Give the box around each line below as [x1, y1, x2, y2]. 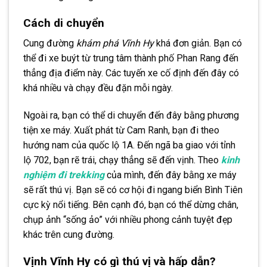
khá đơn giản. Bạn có [154, 38, 242, 49]
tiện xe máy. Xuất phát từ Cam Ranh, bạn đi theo [23, 125, 219, 136]
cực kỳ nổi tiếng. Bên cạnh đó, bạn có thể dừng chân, [23, 199, 238, 211]
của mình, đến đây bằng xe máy [104, 169, 237, 181]
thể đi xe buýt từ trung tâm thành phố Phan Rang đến [23, 52, 238, 64]
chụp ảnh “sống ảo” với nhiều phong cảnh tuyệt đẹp [23, 214, 232, 226]
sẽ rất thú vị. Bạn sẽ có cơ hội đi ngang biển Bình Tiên [23, 184, 243, 196]
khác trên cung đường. [23, 229, 114, 241]
